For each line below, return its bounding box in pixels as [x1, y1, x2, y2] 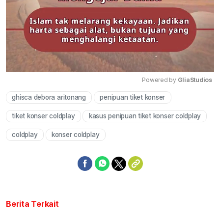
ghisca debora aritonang [12, 93, 86, 102]
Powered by [142, 76, 178, 84]
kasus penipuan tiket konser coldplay [88, 112, 201, 120]
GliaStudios [177, 76, 212, 84]
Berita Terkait [6, 199, 59, 209]
